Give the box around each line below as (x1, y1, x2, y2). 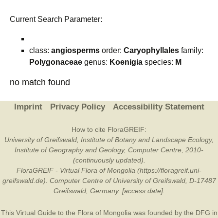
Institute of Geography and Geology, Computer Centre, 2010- (15, 146, 203, 154)
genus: (82, 58, 109, 66)
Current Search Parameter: (10, 15, 102, 23)
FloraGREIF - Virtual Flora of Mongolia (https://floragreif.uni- (17, 166, 201, 174)
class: (29, 46, 51, 54)
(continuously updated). (73, 156, 145, 164)
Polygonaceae (29, 58, 82, 66)
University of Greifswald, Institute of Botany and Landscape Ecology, (4, 136, 214, 144)
